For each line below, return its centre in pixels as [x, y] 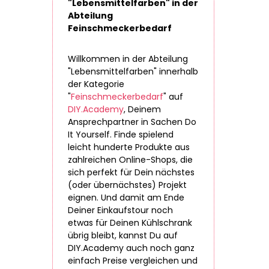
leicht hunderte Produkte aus [129, 147]
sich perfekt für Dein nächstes [131, 172]
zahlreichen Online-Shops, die [130, 160]
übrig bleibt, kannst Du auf [123, 235]
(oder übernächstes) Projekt [127, 185]
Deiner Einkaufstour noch [120, 210]
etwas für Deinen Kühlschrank [130, 223]
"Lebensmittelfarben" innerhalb [133, 71]
